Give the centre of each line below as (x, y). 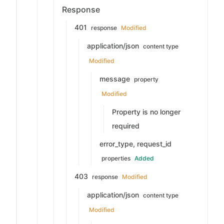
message (116, 79)
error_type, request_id (135, 144)
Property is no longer (146, 112)
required (126, 126)
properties (116, 158)
